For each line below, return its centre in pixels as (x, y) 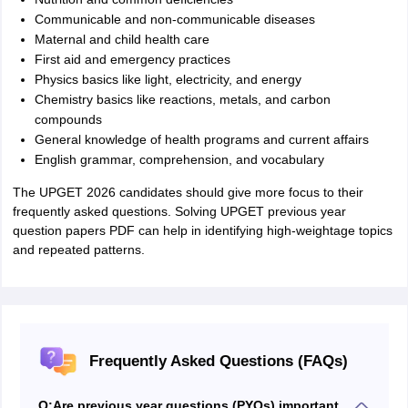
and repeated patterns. (78, 250)
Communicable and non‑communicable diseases (174, 19)
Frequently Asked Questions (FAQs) (218, 361)
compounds (68, 119)
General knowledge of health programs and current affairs (201, 139)
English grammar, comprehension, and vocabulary (179, 159)
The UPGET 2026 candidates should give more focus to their (188, 192)
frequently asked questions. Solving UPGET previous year (179, 211)
